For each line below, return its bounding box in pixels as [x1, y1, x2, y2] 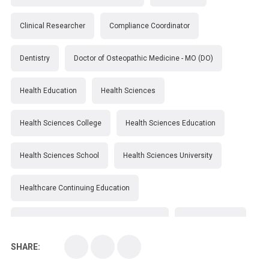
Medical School [20, 248, 71, 257]
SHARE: [11, 241, 40, 252]
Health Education [20, 86, 77, 95]
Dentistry [20, 53, 50, 62]
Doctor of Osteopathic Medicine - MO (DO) [74, 53, 213, 62]
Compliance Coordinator [109, 21, 190, 30]
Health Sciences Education [125, 118, 216, 127]
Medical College [184, 216, 237, 225]
